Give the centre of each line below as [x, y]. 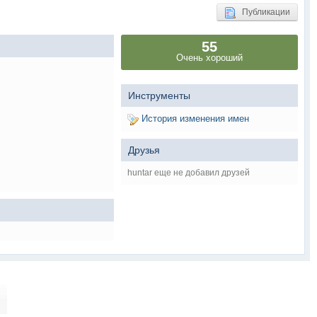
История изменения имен [194, 119]
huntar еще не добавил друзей [189, 172]
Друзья [144, 150]
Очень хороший [209, 58]
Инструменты [159, 96]
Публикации [263, 12]
